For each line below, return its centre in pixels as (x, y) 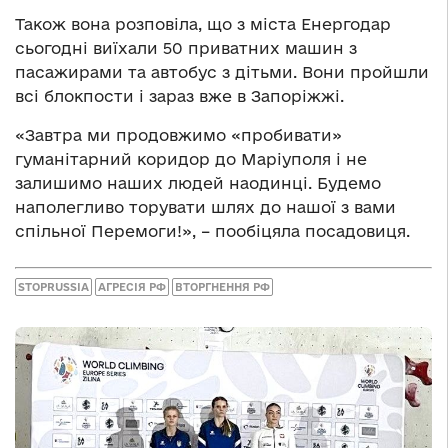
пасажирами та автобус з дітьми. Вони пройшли (222, 72)
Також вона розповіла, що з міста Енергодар (203, 24)
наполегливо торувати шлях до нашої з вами (205, 207)
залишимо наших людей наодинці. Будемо (198, 183)
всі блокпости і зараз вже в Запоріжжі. (179, 96)
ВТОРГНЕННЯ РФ (222, 286)
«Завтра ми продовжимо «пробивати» (178, 135)
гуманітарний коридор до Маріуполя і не (191, 159)
